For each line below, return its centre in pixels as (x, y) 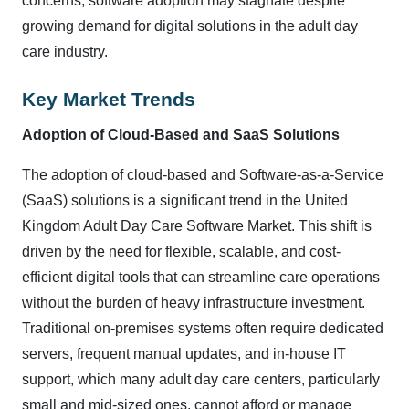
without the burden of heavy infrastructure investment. (194, 302)
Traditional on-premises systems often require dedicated (203, 328)
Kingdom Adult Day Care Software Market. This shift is (197, 225)
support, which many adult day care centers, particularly (201, 379)
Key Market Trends (109, 99)
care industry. (65, 51)
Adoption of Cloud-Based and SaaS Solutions (181, 134)
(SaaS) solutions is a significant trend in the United (185, 200)
